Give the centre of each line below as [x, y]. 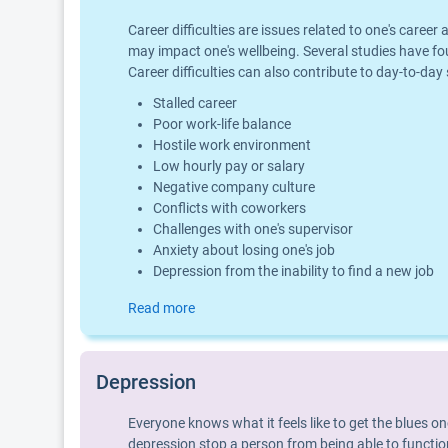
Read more [161, 308]
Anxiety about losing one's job [244, 250]
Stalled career [195, 103]
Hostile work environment [232, 145]
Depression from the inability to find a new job [293, 271]
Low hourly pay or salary [229, 166]
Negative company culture [234, 187]
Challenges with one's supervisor [253, 229]
